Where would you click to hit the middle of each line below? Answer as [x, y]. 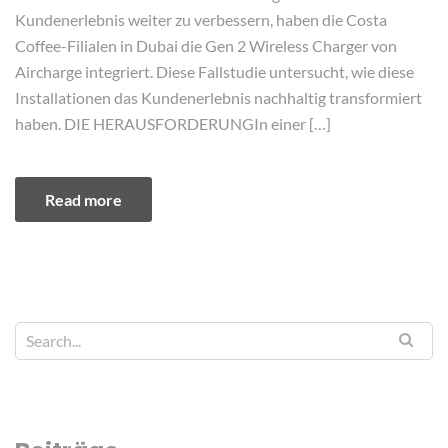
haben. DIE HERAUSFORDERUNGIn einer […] [173, 123]
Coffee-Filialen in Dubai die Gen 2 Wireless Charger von [206, 45]
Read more [83, 199]
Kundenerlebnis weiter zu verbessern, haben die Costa [201, 19]
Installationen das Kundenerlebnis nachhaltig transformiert [218, 97]
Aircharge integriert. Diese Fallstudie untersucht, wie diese [214, 71]
